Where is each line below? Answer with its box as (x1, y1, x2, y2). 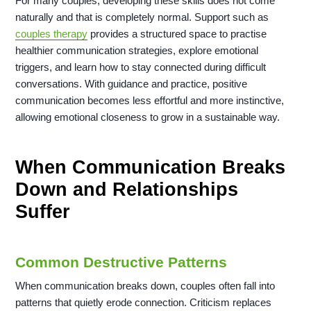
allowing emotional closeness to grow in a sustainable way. (15, 111, 280, 124)
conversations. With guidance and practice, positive (15, 78, 248, 90)
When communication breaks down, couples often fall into (15, 280, 276, 292)
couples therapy (15, 28, 88, 40)
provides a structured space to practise (87, 28, 267, 40)
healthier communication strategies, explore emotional (15, 44, 259, 57)
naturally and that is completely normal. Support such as (15, 11, 269, 24)
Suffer (15, 201, 71, 223)
